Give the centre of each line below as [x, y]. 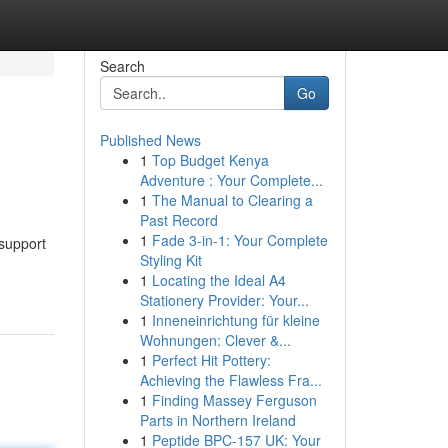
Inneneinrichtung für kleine [235, 320]
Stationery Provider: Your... [224, 300]
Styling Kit [170, 260]
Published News [150, 140]
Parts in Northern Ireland [217, 420]
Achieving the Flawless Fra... [230, 380]
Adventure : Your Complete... [231, 180]
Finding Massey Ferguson [234, 400]
